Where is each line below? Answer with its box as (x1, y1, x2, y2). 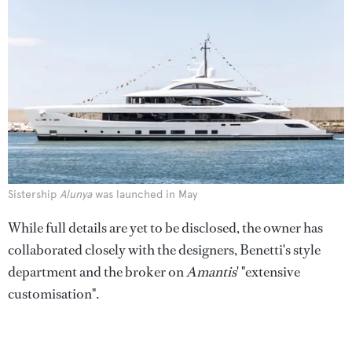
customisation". (8, 284, 99, 303)
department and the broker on (8, 262, 186, 281)
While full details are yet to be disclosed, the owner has (8, 218, 323, 237)
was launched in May (92, 187, 197, 201)
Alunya (60, 187, 92, 201)
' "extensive (236, 262, 300, 281)
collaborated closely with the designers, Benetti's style (8, 240, 321, 259)
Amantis (186, 262, 236, 281)
